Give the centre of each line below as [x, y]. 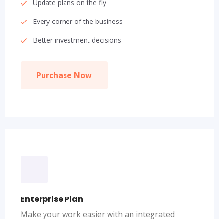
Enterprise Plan [52, 199]
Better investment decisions [77, 40]
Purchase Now [64, 75]
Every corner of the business [78, 21]
